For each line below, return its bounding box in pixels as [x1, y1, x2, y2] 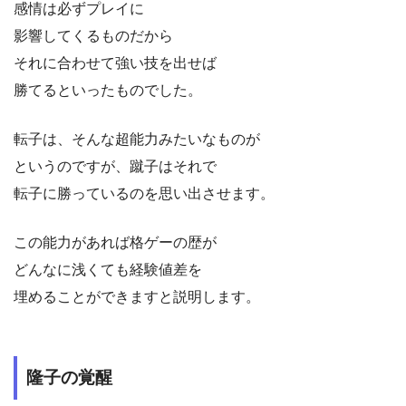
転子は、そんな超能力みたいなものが [14, 131, 260, 148]
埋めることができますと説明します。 [14, 289, 260, 305]
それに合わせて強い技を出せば [14, 55, 217, 72]
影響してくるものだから [14, 28, 173, 44]
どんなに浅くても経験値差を [14, 262, 202, 278]
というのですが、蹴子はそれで [14, 159, 217, 175]
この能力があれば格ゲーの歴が [14, 235, 217, 251]
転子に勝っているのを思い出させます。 [14, 186, 275, 202]
